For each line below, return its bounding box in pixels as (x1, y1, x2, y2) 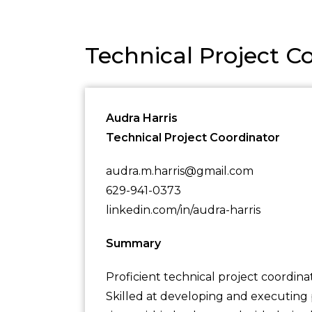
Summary (106, 237, 161, 250)
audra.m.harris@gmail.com (106, 164, 253, 178)
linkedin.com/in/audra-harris (106, 203, 260, 217)
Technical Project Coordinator (106, 131, 280, 144)
